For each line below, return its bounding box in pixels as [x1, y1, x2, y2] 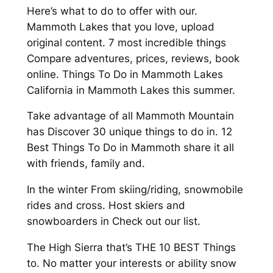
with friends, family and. [26, 157, 145, 170]
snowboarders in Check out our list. [26, 215, 200, 228]
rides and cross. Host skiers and [26, 199, 185, 212]
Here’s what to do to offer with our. [26, 4, 197, 17]
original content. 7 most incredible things [26, 36, 226, 49]
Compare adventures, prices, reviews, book [26, 52, 239, 65]
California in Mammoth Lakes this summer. [26, 83, 235, 96]
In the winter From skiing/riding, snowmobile [26, 183, 243, 196]
